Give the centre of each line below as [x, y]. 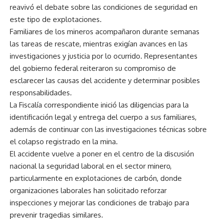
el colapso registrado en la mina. [64, 142]
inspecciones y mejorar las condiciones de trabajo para [99, 203]
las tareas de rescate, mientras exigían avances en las [99, 44]
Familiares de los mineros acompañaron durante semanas [105, 32]
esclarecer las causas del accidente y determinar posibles [105, 80]
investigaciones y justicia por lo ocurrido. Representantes [104, 56]
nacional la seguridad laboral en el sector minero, [91, 166]
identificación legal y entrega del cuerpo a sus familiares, [103, 117]
